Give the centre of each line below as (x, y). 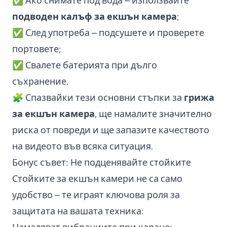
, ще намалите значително (153, 114)
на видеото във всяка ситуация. (83, 146)
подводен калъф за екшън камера (94, 16)
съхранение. (40, 81)
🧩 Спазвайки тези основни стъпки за (98, 98)
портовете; (37, 49)
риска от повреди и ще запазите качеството (111, 130)
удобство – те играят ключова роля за (96, 195)
